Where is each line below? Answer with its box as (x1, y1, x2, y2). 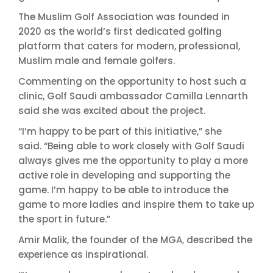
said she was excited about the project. (18, 104, 205, 117)
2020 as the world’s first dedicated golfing (18, 25, 222, 38)
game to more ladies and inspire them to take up (18, 198, 254, 211)
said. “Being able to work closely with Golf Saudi (18, 140, 244, 152)
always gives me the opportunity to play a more (18, 154, 248, 167)
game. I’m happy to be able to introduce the (18, 183, 229, 196)
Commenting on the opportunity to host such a (18, 75, 246, 88)
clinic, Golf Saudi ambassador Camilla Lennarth (18, 90, 248, 102)
